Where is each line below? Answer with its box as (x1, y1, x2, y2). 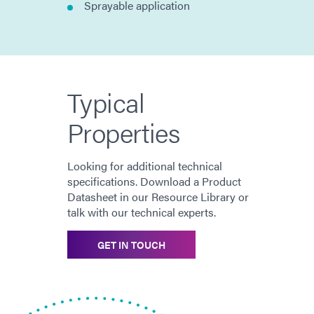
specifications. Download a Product (67, 173, 241, 190)
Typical (67, 83, 145, 121)
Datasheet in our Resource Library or (67, 189, 249, 205)
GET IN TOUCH (97, 238, 165, 252)
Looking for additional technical (67, 158, 222, 175)
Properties (67, 113, 179, 151)
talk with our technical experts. (67, 204, 216, 221)
